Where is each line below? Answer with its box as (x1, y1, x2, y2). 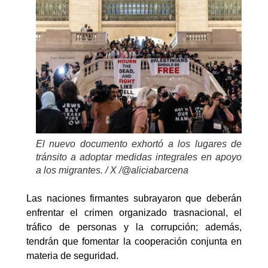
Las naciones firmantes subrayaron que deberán (26, 193, 242, 204)
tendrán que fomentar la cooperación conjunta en (26, 236, 242, 247)
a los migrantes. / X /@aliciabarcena (36, 165, 188, 176)
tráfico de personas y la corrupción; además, (26, 222, 242, 233)
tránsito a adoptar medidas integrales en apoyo (36, 152, 242, 163)
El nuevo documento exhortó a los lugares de (36, 139, 242, 150)
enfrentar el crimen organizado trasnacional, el (26, 208, 242, 218)
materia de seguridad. (26, 251, 118, 261)
